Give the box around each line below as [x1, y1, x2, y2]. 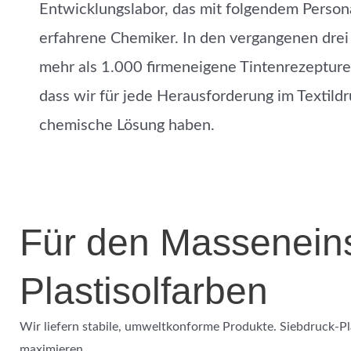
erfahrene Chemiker [39, 31, 175, 46]
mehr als [39, 60, 101, 75]
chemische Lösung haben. [39, 118, 215, 133]
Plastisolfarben [19, 270, 268, 312]
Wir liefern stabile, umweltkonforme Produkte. [19, 320, 280, 333]
